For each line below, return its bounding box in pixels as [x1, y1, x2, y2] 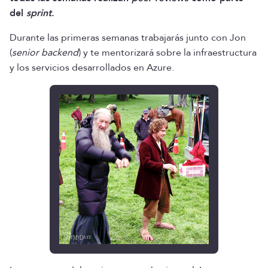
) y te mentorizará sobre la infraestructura [78, 45, 257, 59]
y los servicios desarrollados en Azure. [10, 60, 174, 74]
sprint [26, 6, 51, 20]
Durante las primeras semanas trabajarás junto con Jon [10, 31, 246, 44]
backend [41, 45, 78, 59]
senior [12, 45, 39, 59]
